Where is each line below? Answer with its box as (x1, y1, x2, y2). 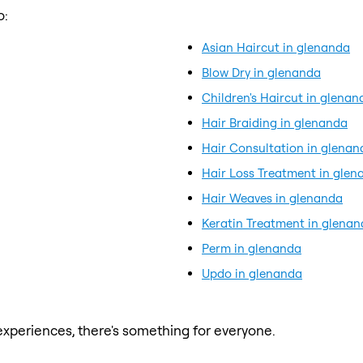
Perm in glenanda (202, 240, 301, 256)
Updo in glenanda (202, 265, 302, 281)
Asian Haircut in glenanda (202, 39, 350, 55)
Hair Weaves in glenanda (202, 190, 343, 206)
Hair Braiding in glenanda (202, 114, 348, 130)
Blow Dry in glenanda (202, 64, 321, 80)
